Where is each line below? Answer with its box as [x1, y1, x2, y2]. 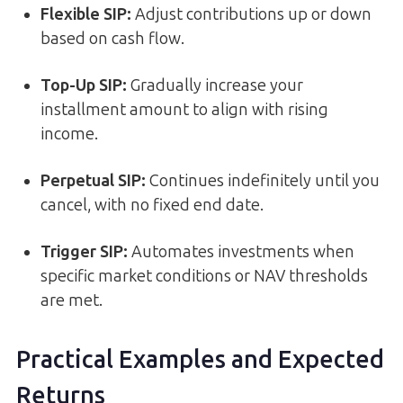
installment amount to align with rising [40, 99, 328, 120]
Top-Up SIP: [40, 75, 127, 95]
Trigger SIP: [40, 241, 128, 262]
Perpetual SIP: [40, 170, 146, 191]
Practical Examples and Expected [16, 345, 384, 375]
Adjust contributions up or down [131, 4, 372, 24]
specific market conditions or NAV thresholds [40, 265, 368, 286]
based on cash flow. [40, 28, 184, 49]
